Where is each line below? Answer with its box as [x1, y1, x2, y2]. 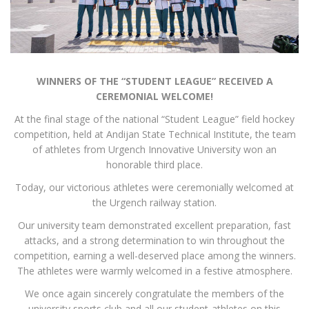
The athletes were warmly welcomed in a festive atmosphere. [17, 263, 292, 277]
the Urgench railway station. [92, 195, 217, 209]
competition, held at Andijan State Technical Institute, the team [13, 127, 296, 141]
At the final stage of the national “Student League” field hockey [14, 112, 295, 126]
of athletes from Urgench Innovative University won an [32, 142, 277, 156]
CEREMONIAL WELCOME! [96, 89, 213, 103]
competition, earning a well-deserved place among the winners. [13, 248, 296, 262]
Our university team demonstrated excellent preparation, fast [18, 218, 291, 232]
